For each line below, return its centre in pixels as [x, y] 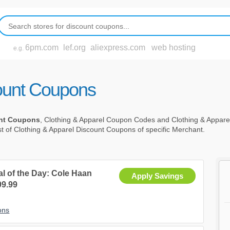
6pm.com [42, 47]
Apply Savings [158, 176]
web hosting [174, 47]
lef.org [74, 47]
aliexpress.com [118, 47]
